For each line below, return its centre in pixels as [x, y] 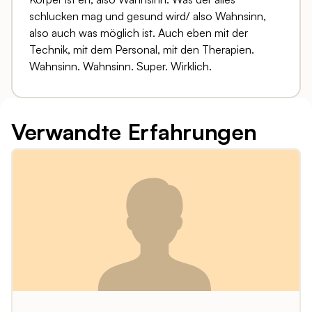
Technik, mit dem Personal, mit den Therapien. [142, 50]
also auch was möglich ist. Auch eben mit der [139, 33]
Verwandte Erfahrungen [134, 132]
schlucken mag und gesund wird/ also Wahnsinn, [148, 16]
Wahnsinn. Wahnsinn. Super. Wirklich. [120, 67]
